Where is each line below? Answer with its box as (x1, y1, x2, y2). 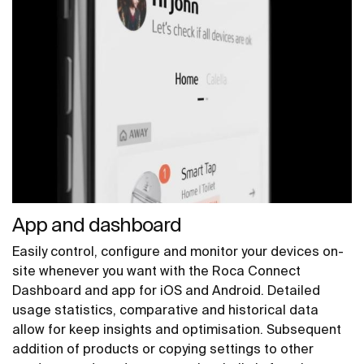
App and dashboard (12, 213, 181, 236)
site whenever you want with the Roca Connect (12, 262, 301, 278)
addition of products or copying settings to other (12, 340, 314, 356)
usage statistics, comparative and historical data (12, 301, 318, 317)
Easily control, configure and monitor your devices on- (12, 243, 344, 258)
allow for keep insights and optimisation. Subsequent (12, 321, 341, 336)
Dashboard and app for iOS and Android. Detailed (12, 282, 320, 297)
